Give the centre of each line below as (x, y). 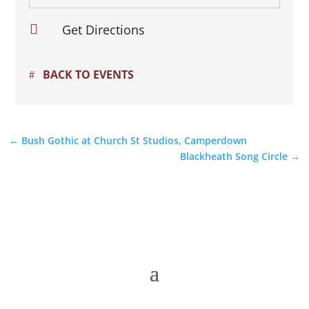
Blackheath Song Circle (233, 156)
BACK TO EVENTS (89, 74)
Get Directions (103, 30)
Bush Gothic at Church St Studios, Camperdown (134, 140)
